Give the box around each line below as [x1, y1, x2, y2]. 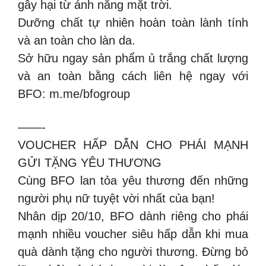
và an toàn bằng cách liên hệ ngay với [18, 69, 248, 83]
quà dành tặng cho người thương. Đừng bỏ [18, 245, 248, 258]
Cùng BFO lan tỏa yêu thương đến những [18, 173, 248, 187]
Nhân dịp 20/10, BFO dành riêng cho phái [18, 209, 248, 223]
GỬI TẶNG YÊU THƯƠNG [18, 156, 161, 169]
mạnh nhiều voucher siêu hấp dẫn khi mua [18, 227, 248, 240]
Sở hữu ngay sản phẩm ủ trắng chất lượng [18, 52, 248, 65]
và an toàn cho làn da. [18, 34, 135, 47]
